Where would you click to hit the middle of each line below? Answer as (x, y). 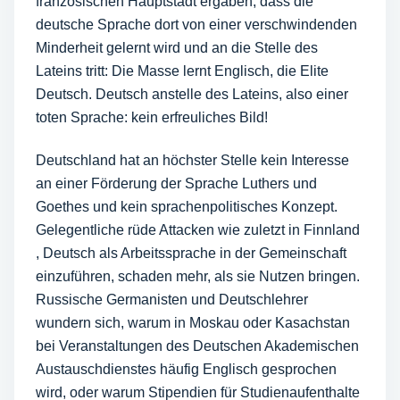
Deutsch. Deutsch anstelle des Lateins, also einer (192, 94)
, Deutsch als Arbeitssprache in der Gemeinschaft (191, 253)
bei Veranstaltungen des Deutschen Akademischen (197, 346)
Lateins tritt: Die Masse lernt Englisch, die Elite (182, 71)
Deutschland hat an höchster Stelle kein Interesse (192, 160)
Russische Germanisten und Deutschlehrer (172, 300)
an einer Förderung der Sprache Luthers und (176, 183)
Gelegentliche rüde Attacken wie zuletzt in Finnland (198, 230)
